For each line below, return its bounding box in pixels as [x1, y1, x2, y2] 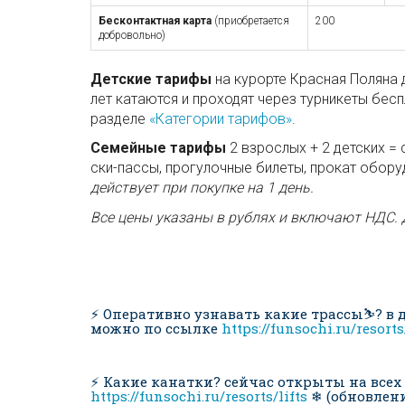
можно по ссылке [90, 318, 221, 337]
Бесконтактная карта [99, 14, 212, 27]
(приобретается [212, 14, 289, 27]
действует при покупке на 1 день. [90, 179, 314, 196]
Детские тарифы [90, 70, 212, 88]
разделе [90, 109, 149, 127]
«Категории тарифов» [149, 109, 292, 127]
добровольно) [99, 28, 165, 42]
